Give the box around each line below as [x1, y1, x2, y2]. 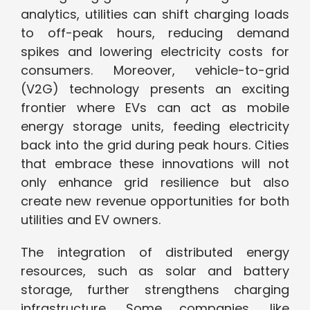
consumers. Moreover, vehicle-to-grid [21, 62, 289, 80]
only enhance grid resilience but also [21, 174, 289, 192]
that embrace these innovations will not [21, 155, 289, 173]
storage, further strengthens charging [21, 281, 289, 299]
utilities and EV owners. [21, 211, 161, 229]
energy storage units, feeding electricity [21, 118, 289, 136]
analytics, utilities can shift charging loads [21, 6, 289, 24]
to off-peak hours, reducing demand [21, 24, 289, 42]
